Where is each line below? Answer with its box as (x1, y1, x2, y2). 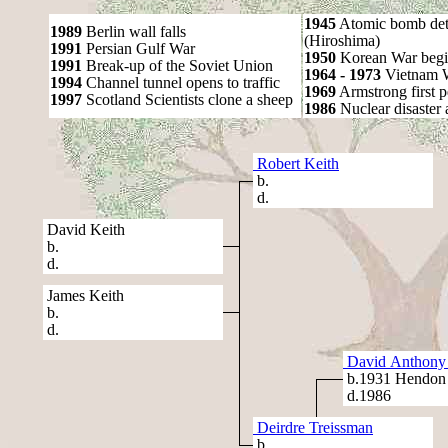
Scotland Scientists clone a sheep (82, 91, 293, 108)
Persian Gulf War (82, 40, 195, 57)
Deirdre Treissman (253, 419, 373, 436)
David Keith (43, 221, 125, 238)
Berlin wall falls (82, 23, 186, 40)
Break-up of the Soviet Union (82, 57, 273, 74)
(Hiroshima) (304, 32, 380, 49)
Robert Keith (253, 155, 339, 172)
